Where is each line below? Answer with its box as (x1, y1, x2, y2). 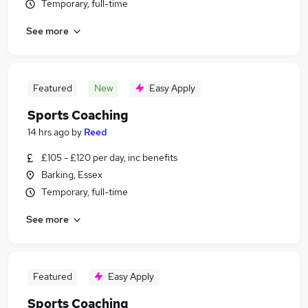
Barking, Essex (41, 168, 102, 181)
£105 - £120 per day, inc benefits (41, 151, 177, 164)
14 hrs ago (27, 126, 69, 138)
